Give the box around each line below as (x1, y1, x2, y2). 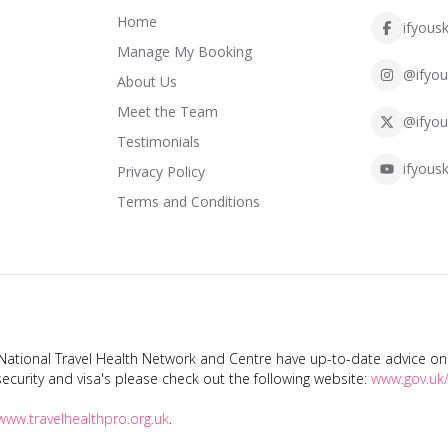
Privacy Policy (116, 161, 205, 181)
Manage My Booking (116, 41, 252, 61)
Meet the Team (116, 101, 218, 121)
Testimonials (116, 131, 200, 151)
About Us (116, 71, 177, 91)
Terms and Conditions (116, 191, 260, 211)
